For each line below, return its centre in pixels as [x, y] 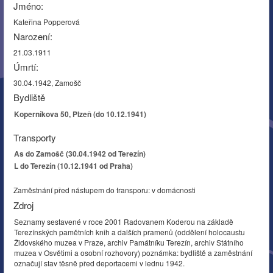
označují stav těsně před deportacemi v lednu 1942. [99, 263]
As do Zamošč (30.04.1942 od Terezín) [80, 154]
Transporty [35, 137]
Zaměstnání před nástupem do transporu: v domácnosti [105, 190]
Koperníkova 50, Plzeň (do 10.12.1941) [80, 114]
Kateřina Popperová [47, 21]
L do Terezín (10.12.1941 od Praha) [73, 166]
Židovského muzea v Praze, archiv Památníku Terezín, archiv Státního [129, 242]
